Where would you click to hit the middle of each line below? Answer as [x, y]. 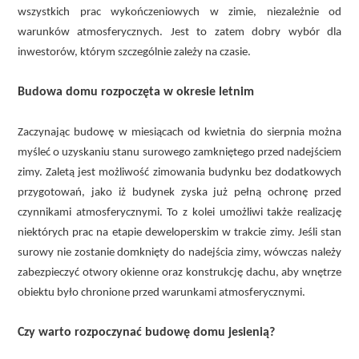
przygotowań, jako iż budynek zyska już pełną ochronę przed [179, 192]
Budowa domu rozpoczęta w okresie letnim [136, 92]
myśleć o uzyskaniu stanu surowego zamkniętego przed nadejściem [179, 152]
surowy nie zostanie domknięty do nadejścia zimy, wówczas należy [179, 252]
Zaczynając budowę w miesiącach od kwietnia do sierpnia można [179, 132]
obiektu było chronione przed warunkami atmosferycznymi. [161, 292]
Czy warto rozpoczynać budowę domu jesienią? [146, 332]
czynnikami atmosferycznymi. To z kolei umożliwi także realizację [179, 212]
